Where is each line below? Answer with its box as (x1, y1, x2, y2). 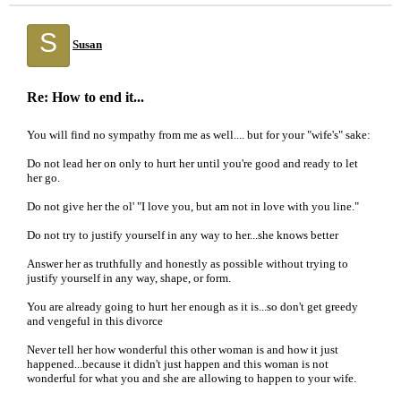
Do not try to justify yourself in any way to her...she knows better (27, 228, 338, 242)
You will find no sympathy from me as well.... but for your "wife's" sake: (27, 128, 371, 141)
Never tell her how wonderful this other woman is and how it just (27, 343, 338, 356)
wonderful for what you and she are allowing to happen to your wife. (27, 371, 356, 385)
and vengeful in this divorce (27, 314, 163, 328)
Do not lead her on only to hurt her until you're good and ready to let (27, 157, 358, 170)
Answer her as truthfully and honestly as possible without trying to (27, 257, 348, 270)
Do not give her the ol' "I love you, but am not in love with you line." (27, 200, 359, 213)
